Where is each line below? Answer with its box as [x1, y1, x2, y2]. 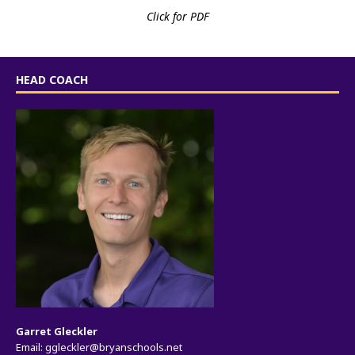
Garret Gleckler [16, 323, 97, 338]
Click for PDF [146, 8, 209, 24]
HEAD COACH [16, 71, 88, 87]
